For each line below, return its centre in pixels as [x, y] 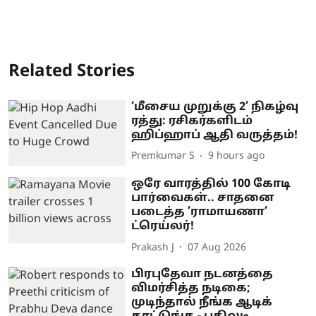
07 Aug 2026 [217, 248]
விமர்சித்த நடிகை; [191, 289]
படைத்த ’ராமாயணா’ [200, 213]
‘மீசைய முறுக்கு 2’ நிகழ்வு [215, 107]
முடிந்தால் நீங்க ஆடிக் [202, 303]
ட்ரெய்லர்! [163, 227]
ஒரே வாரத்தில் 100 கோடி [211, 184]
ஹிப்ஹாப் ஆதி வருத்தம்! [215, 135]
